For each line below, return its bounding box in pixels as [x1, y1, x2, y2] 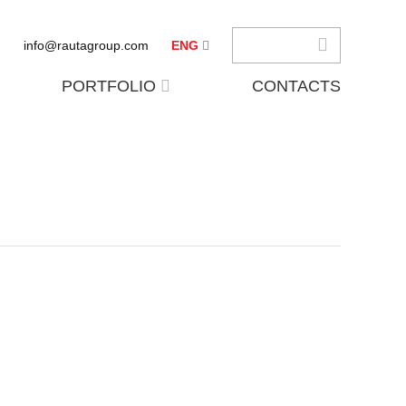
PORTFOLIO [61, 77, 156, 95]
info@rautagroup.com [24, 38, 149, 53]
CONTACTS [251, 77, 341, 95]
